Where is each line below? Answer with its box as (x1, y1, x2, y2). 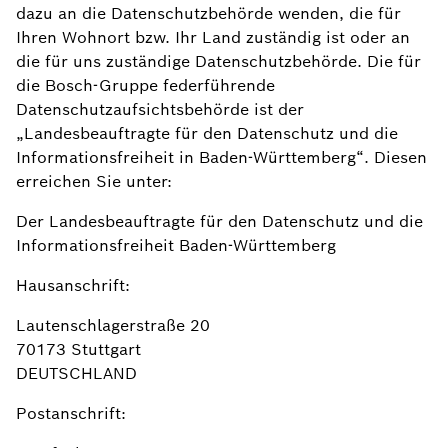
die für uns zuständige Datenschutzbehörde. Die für (16, 51, 421, 72)
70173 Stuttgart (16, 339, 141, 360)
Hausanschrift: (16, 275, 130, 296)
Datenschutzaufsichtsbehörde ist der (16, 99, 304, 120)
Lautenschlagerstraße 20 (16, 315, 210, 336)
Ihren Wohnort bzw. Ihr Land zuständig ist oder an (16, 27, 410, 48)
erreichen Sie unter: (16, 171, 172, 192)
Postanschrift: (16, 403, 126, 424)
